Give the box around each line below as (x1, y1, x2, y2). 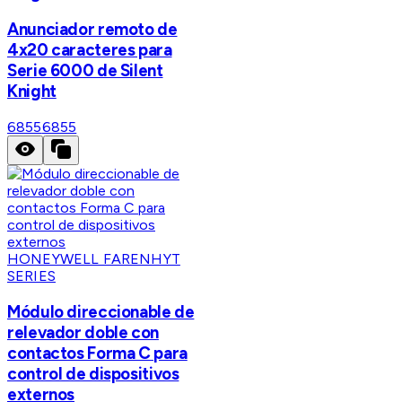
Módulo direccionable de (7, 301, 195, 322)
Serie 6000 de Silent (7, 60, 163, 82)
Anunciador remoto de (7, 19, 178, 40)
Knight (7, 81, 57, 102)
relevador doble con (7, 321, 159, 343)
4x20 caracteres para (7, 39, 172, 61)
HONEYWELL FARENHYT (7, 249, 180, 267)
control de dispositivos (7, 363, 179, 384)
